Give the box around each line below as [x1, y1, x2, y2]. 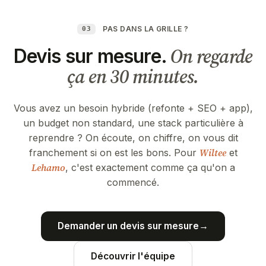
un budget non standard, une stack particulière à [23, 116, 243, 129]
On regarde [170, 43, 253, 69]
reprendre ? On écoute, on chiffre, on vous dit [28, 131, 238, 144]
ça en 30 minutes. [67, 63, 199, 90]
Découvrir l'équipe [91, 250, 175, 262]
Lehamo [31, 160, 65, 174]
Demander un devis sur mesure [58, 220, 199, 232]
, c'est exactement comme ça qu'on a [65, 161, 235, 173]
